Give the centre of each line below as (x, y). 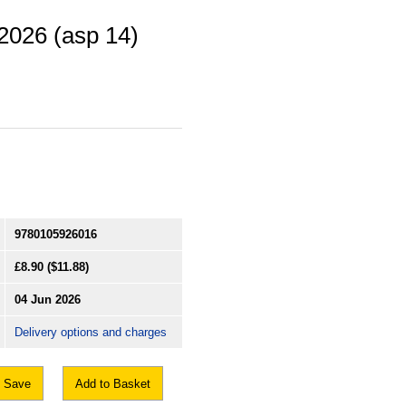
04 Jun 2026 (48, 299)
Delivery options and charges (91, 332)
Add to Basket (113, 383)
